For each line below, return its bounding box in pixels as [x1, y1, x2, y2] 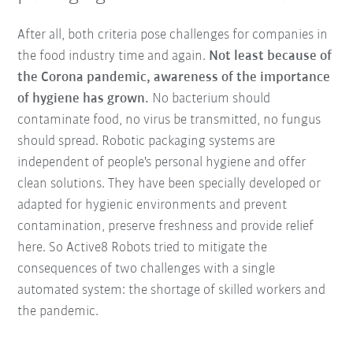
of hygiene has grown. [17, 91, 153, 107]
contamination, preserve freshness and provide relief [17, 219, 314, 235]
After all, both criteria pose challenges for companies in [17, 28, 329, 43]
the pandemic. [17, 304, 99, 320]
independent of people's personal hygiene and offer [17, 155, 307, 171]
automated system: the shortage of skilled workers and [17, 283, 326, 299]
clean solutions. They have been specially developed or [17, 176, 321, 192]
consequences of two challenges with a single [17, 262, 276, 277]
